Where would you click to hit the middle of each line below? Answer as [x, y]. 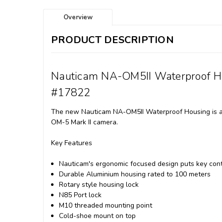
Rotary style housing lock [99, 185]
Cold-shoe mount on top [98, 216]
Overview [78, 17]
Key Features [72, 143]
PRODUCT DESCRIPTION [112, 40]
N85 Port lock [81, 195]
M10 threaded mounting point [106, 206]
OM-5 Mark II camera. [88, 122]
